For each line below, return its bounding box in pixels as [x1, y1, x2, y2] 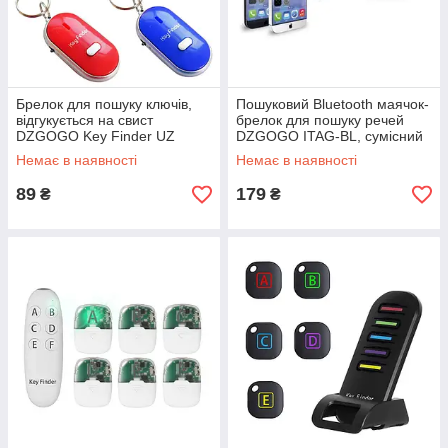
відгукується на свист [16, 112, 153, 128]
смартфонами [236, 160, 329, 176]
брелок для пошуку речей [236, 112, 404, 128]
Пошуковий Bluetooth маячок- [236, 96, 429, 112]
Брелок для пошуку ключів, [16, 96, 192, 112]
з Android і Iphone [236, 144, 350, 160]
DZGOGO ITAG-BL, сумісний [236, 128, 423, 144]
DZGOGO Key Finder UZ [16, 128, 175, 144]
